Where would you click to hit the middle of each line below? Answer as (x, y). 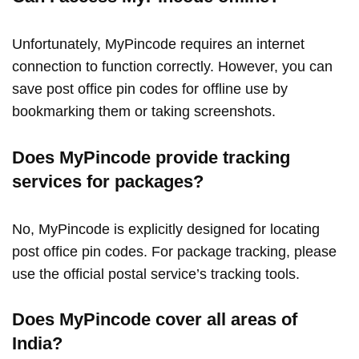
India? (37, 344)
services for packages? (108, 181)
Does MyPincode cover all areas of (155, 320)
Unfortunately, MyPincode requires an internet (158, 44)
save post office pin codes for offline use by (150, 89)
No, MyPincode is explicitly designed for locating (166, 229)
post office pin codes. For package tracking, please (174, 251)
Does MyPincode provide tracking (151, 157)
